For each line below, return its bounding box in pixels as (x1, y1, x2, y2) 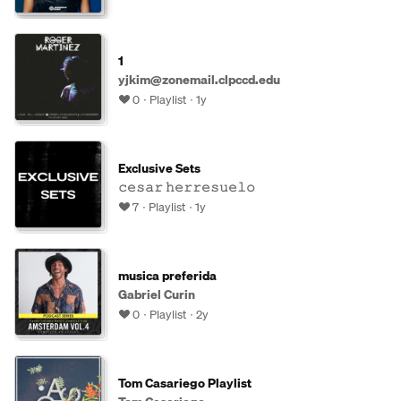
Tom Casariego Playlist (118, 373, 252, 393)
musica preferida (118, 266, 217, 286)
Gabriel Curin (118, 285, 195, 304)
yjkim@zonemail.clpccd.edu (118, 70, 280, 90)
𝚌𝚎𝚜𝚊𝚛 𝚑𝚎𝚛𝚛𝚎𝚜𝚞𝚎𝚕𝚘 (118, 177, 255, 197)
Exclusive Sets (118, 158, 200, 178)
